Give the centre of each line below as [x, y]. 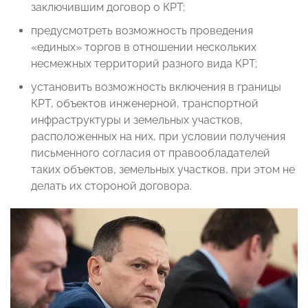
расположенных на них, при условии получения [158, 137]
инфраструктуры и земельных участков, [137, 120]
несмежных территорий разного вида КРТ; [144, 64]
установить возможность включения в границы [156, 87]
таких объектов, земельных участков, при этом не [163, 170]
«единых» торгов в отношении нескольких [144, 47]
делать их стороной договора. [111, 186]
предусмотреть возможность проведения [142, 31]
